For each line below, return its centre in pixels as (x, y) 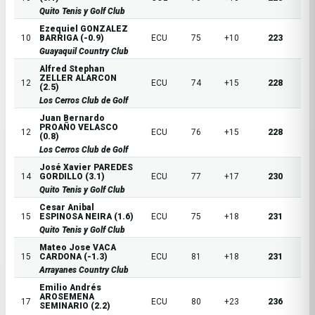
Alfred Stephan (72, 69)
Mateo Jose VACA (78, 248)
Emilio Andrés (70, 288)
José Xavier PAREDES (86, 168)
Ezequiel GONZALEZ (84, 29)
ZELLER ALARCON (78, 78)
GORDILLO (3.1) (72, 177)
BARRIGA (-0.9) (72, 38)
